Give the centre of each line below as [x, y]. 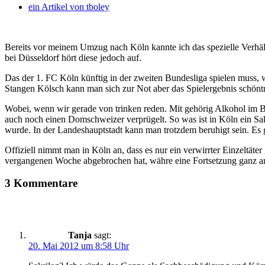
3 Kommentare [41, 183]
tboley [97, 7]
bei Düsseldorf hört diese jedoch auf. [73, 57]
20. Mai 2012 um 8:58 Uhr [79, 246]
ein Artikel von [56, 7]
